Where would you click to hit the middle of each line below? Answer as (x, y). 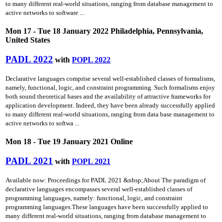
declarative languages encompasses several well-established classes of (99, 189)
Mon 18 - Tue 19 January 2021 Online (69, 141)
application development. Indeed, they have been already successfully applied (110, 106)
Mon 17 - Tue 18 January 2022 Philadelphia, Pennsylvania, (104, 31)
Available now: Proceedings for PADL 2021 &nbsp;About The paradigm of (106, 180)
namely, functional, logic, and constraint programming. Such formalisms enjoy (110, 88)
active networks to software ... (45, 13)
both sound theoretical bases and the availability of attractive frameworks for (108, 97)
